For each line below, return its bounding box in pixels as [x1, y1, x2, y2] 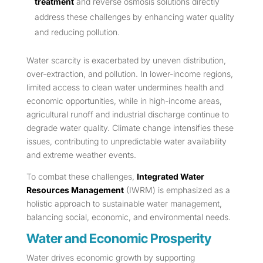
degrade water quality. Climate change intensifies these [26, 123, 234, 133]
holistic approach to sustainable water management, [26, 198, 222, 209]
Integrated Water [136, 171, 204, 182]
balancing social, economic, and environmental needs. [26, 212, 231, 222]
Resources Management [26, 185, 124, 195]
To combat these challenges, [26, 171, 137, 182]
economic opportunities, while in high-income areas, [26, 96, 222, 106]
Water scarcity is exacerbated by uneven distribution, [26, 55, 226, 66]
